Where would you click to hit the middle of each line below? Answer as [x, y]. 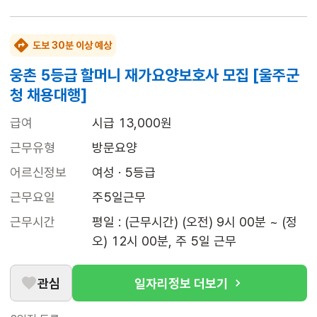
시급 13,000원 [132, 123]
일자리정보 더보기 [181, 283]
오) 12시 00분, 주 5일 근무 [164, 241]
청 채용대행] [48, 95]
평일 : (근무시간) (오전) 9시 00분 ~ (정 [195, 222]
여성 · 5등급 [124, 173]
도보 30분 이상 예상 [72, 46]
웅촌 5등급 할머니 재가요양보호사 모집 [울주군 [155, 75]
